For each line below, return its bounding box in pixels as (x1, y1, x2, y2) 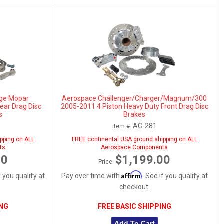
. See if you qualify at (142, 171, 208, 180)
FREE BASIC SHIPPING (97, 202, 171, 210)
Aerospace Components (101, 143, 168, 151)
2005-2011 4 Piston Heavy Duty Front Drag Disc (60, 102, 208, 110)
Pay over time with (61, 171, 121, 180)
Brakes (123, 110, 146, 118)
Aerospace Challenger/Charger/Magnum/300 (62, 94, 207, 102)
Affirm (121, 170, 142, 179)
